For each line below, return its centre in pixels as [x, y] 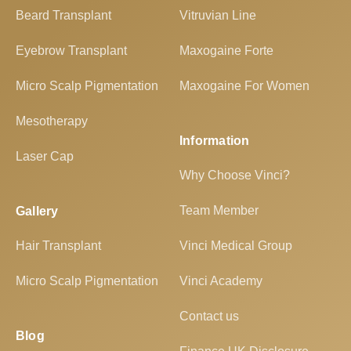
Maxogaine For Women [244, 86]
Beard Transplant [63, 16]
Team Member [219, 211]
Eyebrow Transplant [71, 51]
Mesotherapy [52, 121]
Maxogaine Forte [226, 51]
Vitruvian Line [218, 16]
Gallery [37, 212]
